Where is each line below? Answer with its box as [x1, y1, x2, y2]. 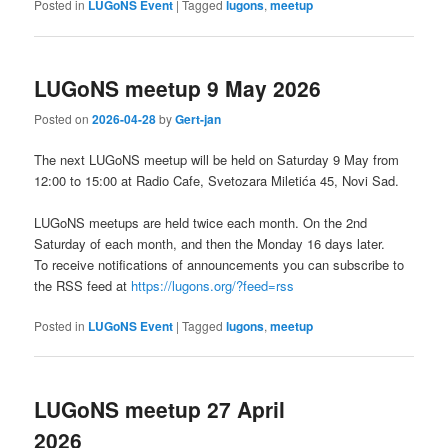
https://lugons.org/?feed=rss [131, 276, 295, 296]
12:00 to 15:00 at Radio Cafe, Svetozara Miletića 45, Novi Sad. [34, 171, 400, 191]
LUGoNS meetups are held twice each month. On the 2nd [34, 213, 368, 233]
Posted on [34, 109, 93, 127]
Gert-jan [175, 109, 222, 128]
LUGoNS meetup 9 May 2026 [34, 72, 322, 103]
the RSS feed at [34, 276, 132, 296]
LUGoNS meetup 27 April [34, 393, 286, 424]
